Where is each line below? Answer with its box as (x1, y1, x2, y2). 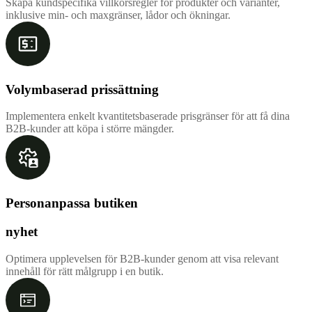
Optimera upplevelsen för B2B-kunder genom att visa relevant (6, 252, 279, 265)
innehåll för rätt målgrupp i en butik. (6, 265, 164, 277)
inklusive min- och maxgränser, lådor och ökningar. (6, 8, 231, 21)
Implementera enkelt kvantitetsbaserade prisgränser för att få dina (6, 110, 290, 123)
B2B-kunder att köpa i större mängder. (6, 123, 174, 135)
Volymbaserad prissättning (6, 81, 159, 97)
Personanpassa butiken (6, 196, 138, 211)
